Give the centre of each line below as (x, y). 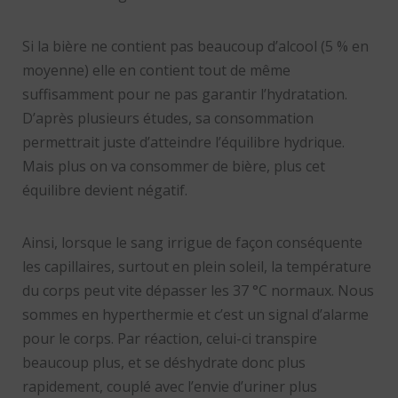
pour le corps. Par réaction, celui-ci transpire (169, 339)
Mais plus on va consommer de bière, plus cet (173, 167)
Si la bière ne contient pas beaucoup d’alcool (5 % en (195, 47)
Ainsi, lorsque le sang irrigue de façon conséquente (192, 243)
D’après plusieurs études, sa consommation (167, 119)
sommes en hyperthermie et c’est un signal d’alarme (195, 315)
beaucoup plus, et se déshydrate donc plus (163, 363)
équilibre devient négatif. (104, 191)
